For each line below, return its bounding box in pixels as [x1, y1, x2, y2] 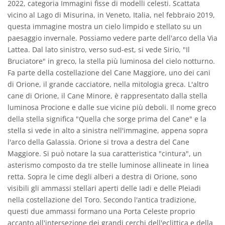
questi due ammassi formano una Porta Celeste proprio [8, 206, 195, 216]
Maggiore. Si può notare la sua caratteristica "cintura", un [8, 149, 202, 159]
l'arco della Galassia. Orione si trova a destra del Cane [8, 137, 189, 147]
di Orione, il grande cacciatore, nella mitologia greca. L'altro [8, 79, 208, 89]
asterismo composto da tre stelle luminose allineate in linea [8, 160, 209, 170]
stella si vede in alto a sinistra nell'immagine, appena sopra [8, 126, 208, 136]
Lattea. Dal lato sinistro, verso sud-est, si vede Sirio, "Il [8, 45, 190, 55]
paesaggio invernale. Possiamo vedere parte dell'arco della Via [8, 33, 217, 43]
